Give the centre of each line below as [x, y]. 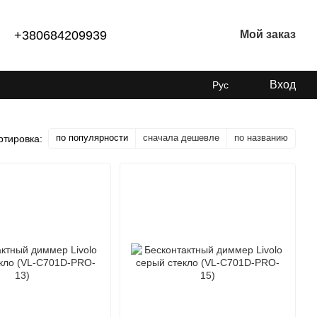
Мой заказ [268, 34]
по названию [261, 138]
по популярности [92, 138]
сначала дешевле [181, 138]
